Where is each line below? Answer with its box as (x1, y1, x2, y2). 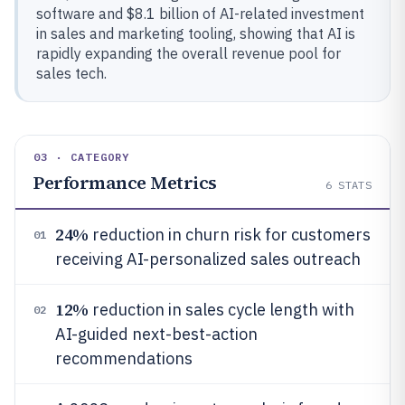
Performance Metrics (33, 170, 217, 195)
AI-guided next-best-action (55, 324, 258, 344)
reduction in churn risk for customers (88, 224, 371, 245)
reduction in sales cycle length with (88, 299, 354, 320)
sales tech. (36, 64, 107, 82)
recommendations (55, 348, 193, 369)
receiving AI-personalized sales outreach (55, 249, 361, 269)
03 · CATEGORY (33, 150, 130, 164)
